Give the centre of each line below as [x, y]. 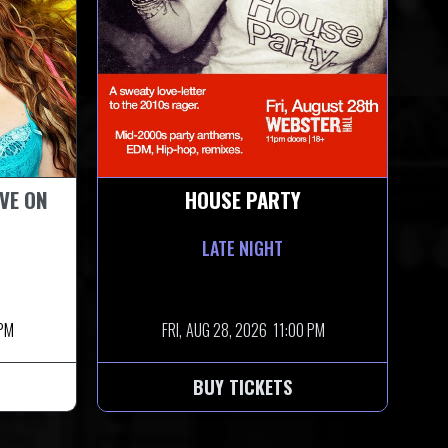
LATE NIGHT [242, 247]
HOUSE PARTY [242, 199]
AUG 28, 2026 [226, 329]
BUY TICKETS [242, 386]
